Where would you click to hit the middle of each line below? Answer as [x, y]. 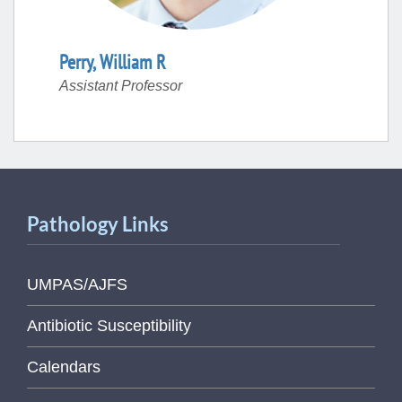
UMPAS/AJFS [77, 284]
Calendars [64, 367]
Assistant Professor [121, 86]
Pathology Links [98, 224]
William [126, 62]
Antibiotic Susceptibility [109, 326]
